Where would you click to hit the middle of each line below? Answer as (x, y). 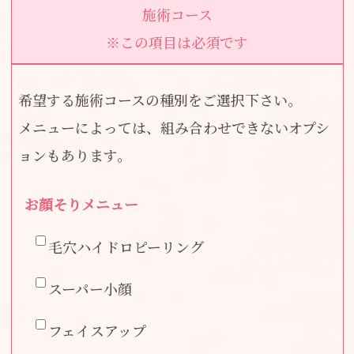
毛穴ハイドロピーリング (126, 247)
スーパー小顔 (90, 289)
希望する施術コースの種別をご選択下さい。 (160, 99)
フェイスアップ (98, 331)
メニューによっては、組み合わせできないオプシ (174, 127)
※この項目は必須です (177, 41)
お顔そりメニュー (82, 204)
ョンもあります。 (75, 154)
